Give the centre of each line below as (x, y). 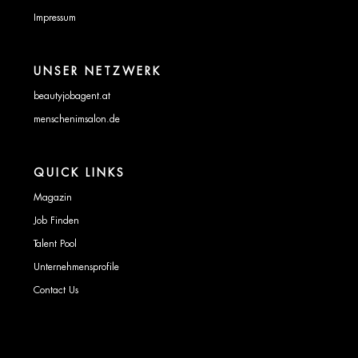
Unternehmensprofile (76, 267)
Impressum (55, 17)
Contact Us (56, 290)
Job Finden (56, 220)
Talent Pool (55, 243)
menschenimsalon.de (77, 119)
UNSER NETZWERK (97, 71)
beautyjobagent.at (72, 95)
